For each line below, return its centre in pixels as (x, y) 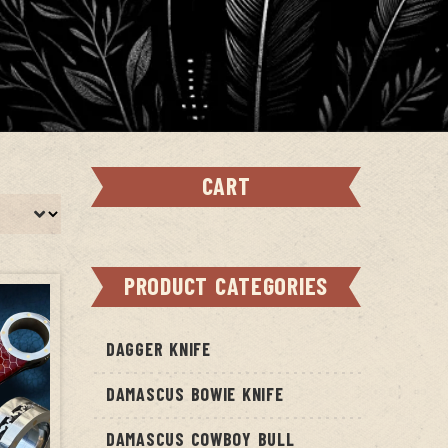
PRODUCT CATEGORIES (226, 285)
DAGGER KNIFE (158, 349)
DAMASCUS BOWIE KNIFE (195, 394)
